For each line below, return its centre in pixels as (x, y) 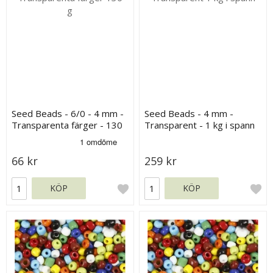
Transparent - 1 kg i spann (200, 125)
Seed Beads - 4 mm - (189, 113)
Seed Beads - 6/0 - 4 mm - (68, 113)
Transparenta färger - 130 (67, 125)
